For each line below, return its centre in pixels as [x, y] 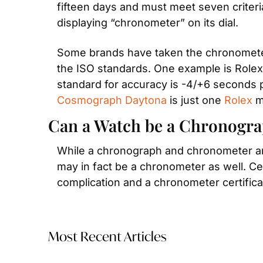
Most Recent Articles [107, 236]
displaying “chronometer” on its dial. [148, 23]
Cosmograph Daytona [112, 100]
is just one [195, 100]
